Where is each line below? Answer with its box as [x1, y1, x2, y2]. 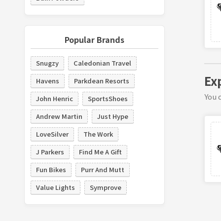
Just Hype [97, 111, 128, 121]
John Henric [36, 93, 73, 103]
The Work [83, 129, 113, 139]
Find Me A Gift [78, 147, 122, 156]
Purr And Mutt [80, 164, 124, 174]
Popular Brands [64, 33, 124, 45]
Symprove [89, 182, 121, 192]
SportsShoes [87, 93, 128, 103]
